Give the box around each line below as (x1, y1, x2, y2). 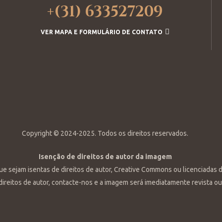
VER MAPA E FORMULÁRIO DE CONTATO (40, 28, 163, 35)
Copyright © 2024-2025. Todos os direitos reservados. (22, 129, 188, 137)
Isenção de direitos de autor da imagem (38, 152, 172, 161)
